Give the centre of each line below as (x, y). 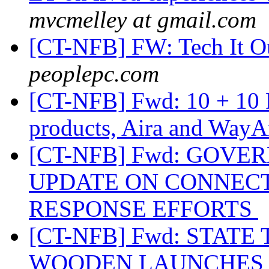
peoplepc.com (94, 74)
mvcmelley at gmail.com (143, 20)
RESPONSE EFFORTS (144, 209)
